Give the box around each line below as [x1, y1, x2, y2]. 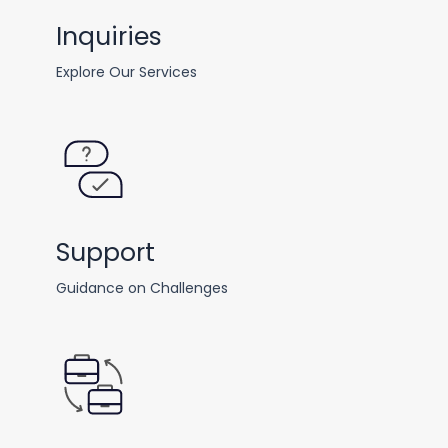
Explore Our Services [56, 61, 197, 82]
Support [56, 234, 155, 270]
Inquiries [56, 18, 162, 54]
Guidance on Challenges [56, 277, 228, 298]
